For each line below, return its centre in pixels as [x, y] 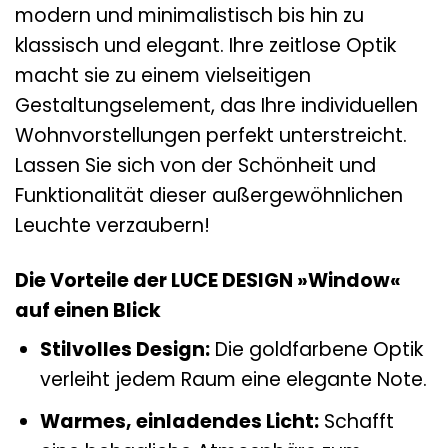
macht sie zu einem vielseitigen [163, 75]
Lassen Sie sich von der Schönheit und [195, 165]
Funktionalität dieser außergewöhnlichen [209, 195]
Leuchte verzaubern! [112, 225]
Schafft [356, 421]
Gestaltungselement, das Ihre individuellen [216, 105]
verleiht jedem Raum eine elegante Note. [233, 380]
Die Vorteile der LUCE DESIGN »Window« [208, 280]
